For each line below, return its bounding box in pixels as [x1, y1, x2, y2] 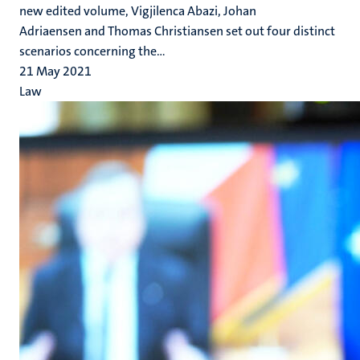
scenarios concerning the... [19, 43, 166, 59]
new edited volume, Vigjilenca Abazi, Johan [19, 2, 256, 19]
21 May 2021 [19, 63, 92, 80]
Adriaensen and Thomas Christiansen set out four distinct [19, 22, 335, 39]
